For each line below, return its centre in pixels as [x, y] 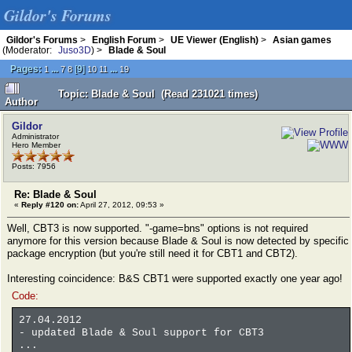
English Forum [124, 40]
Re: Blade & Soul [55, 194]
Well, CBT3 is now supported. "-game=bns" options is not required [158, 228]
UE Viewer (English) [214, 40]
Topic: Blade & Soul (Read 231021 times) [158, 94]
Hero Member [36, 145]
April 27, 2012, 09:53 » [121, 205]
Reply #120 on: [50, 205]
